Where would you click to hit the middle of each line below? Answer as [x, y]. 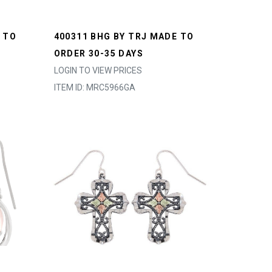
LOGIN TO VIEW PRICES [98, 70]
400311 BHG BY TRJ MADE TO [124, 36]
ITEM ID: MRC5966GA [94, 87]
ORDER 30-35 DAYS [98, 53]
